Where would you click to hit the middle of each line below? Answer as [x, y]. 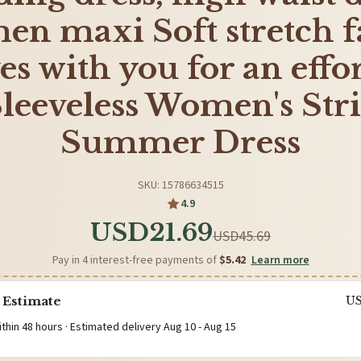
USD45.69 [242, 236]
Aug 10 [180, 327]
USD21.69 [151, 232]
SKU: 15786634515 [180, 185]
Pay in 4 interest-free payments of [135, 260]
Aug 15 [220, 327]
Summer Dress [180, 143]
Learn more [280, 260]
